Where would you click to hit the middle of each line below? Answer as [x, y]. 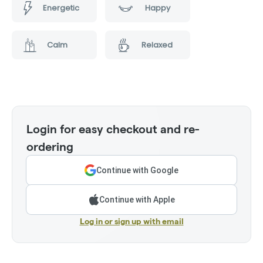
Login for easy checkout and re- [113, 129]
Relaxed [157, 45]
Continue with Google [137, 171]
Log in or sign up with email [131, 222]
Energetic [61, 8]
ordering [50, 147]
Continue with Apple [137, 200]
